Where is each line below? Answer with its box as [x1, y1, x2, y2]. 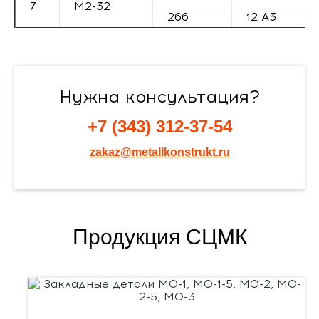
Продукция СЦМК [72, 225, 247, 249]
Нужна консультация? [59, 86, 260, 107]
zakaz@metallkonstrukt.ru [89, 146, 230, 158]
